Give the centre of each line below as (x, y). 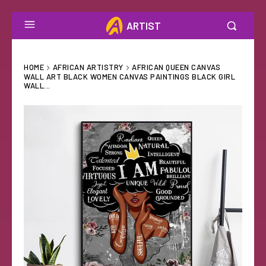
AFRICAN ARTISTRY (88, 67)
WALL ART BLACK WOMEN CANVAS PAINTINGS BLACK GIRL (129, 76)
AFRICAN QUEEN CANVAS (176, 67)
